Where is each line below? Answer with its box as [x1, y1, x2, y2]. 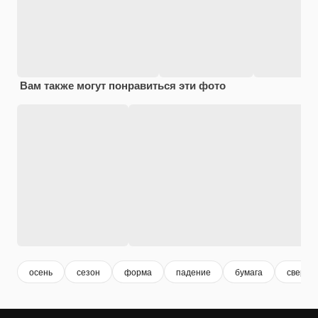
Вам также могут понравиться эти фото [20, 77, 226, 93]
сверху [287, 265, 314, 278]
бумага [235, 265, 263, 278]
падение [176, 265, 211, 278]
